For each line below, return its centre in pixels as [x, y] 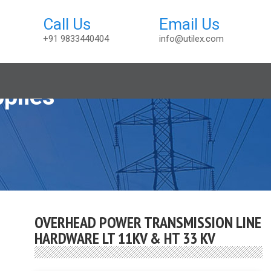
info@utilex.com [191, 39]
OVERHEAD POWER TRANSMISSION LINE [148, 222]
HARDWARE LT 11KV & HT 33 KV [125, 238]
